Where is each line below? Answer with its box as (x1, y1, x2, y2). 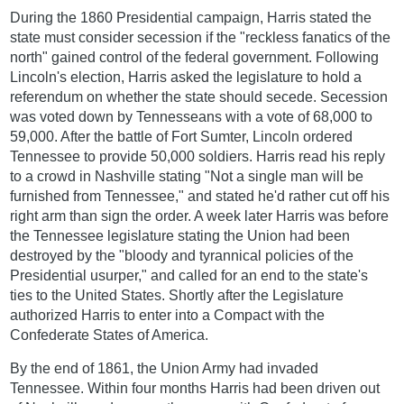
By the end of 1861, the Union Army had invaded (10, 361, 319, 377)
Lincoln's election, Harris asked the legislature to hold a (10, 69, 363, 86)
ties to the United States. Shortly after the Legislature (10, 288, 344, 304)
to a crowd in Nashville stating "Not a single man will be (10, 169, 364, 185)
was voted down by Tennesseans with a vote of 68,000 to (10, 109, 373, 125)
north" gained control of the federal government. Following (10, 50, 380, 66)
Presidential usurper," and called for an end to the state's (10, 268, 369, 284)
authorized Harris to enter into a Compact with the (10, 308, 326, 324)
